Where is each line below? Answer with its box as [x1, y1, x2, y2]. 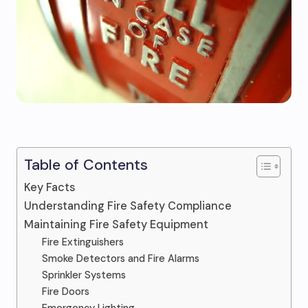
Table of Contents [24, 155, 148, 175]
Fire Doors [41, 285, 89, 298]
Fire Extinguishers [41, 235, 124, 249]
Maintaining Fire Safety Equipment [24, 217, 208, 232]
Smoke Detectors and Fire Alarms [41, 252, 199, 265]
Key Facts [24, 180, 75, 195]
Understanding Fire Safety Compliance [24, 199, 232, 213]
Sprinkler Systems [41, 268, 126, 282]
